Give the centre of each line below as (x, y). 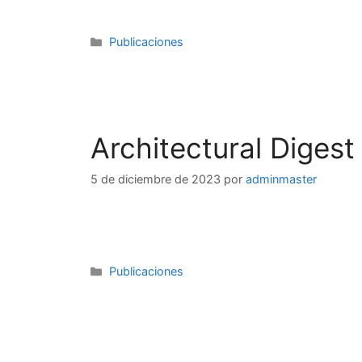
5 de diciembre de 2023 (156, 179)
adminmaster (281, 179)
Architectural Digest (223, 148)
